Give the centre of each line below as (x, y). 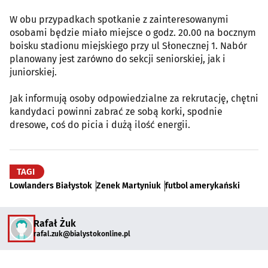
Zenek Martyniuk (129, 185)
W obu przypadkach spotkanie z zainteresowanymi (119, 19)
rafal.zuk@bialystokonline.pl (82, 234)
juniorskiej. (33, 72)
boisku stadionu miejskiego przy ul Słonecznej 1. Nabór (128, 45)
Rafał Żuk (55, 224)
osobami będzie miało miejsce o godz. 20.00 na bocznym (133, 32)
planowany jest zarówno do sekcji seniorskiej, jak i (118, 59)
